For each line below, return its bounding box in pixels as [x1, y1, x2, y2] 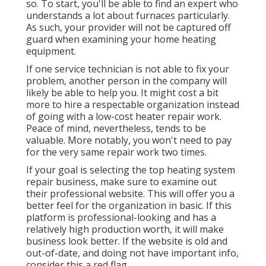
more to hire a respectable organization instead [26, 98, 239, 112]
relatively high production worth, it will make [26, 223, 224, 236]
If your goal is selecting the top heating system [26, 163, 235, 177]
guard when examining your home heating [26, 33, 216, 46]
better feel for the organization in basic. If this [26, 199, 232, 213]
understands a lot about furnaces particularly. [26, 9, 230, 23]
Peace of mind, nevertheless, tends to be [26, 122, 206, 135]
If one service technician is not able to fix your [26, 62, 229, 76]
